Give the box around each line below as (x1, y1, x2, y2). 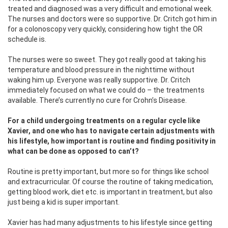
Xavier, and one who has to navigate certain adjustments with (8, 127, 215, 135)
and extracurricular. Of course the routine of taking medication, (8, 178, 213, 186)
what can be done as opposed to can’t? (8, 147, 139, 156)
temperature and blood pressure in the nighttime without (8, 66, 194, 74)
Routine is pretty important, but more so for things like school (8, 167, 209, 176)
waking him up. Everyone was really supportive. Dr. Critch (8, 76, 190, 84)
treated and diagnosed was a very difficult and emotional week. (8, 5, 213, 13)
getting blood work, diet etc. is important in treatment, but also (8, 188, 213, 196)
